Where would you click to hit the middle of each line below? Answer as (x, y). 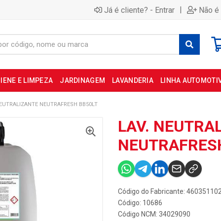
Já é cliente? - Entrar (139, 10)
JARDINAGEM (83, 80)
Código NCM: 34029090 (154, 214)
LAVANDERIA (133, 80)
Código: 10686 (140, 203)
